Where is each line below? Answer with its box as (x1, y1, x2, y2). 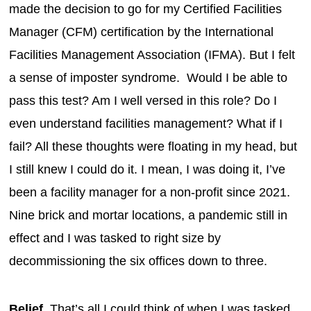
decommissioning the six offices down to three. (9, 253, 271, 268)
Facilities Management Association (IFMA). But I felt (9, 47, 296, 62)
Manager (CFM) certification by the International (9, 24, 274, 39)
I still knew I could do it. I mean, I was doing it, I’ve (9, 162, 286, 176)
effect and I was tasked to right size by (9, 230, 221, 245)
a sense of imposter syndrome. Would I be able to (9, 70, 288, 85)
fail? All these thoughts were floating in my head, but (9, 139, 298, 153)
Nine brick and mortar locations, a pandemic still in (9, 208, 288, 222)
